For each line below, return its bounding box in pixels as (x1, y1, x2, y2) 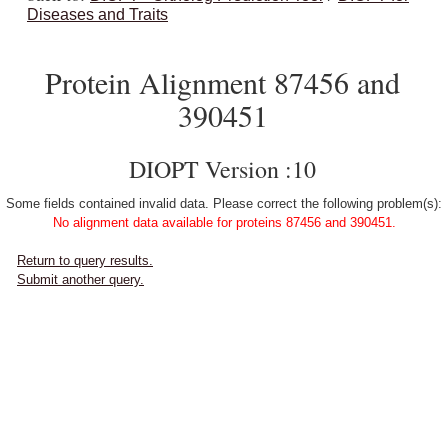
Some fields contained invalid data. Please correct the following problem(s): (6, 196, 442, 211)
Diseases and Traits (27, 6, 168, 23)
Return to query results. (17, 253, 153, 268)
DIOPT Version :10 (129, 153, 316, 185)
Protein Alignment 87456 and (45, 62, 400, 102)
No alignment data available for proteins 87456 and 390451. (52, 215, 396, 230)
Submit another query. (17, 272, 144, 287)
